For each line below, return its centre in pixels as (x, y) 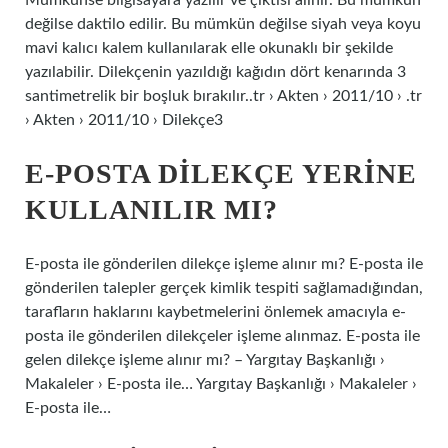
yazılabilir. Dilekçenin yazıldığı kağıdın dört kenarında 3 (215, 72)
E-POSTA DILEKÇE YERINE (221, 173)
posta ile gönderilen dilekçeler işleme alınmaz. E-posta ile (222, 336)
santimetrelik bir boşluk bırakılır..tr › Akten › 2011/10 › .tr (223, 96)
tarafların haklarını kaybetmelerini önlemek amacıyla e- (215, 312)
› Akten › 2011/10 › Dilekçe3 (124, 120)
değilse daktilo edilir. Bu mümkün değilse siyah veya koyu (223, 24)
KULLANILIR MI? (151, 209)
